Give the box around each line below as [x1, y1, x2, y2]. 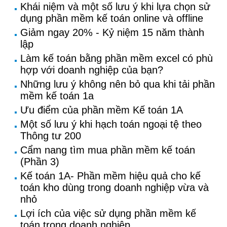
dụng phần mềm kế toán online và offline [20, 13, 203, 24]
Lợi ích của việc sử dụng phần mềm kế [20, 208, 196, 219]
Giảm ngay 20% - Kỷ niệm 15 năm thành [20, 27, 204, 38]
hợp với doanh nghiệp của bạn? [20, 64, 163, 75]
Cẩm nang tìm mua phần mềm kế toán [20, 144, 195, 156]
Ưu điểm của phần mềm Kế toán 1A [20, 104, 183, 116]
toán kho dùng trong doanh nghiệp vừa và [20, 182, 209, 193]
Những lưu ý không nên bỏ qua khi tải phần [20, 79, 215, 90]
